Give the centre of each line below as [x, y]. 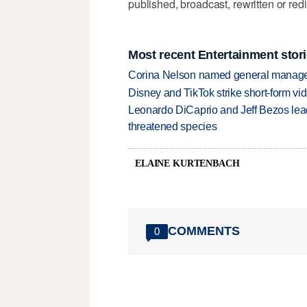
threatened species [173, 127]
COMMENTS [204, 231]
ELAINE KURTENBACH [187, 163]
